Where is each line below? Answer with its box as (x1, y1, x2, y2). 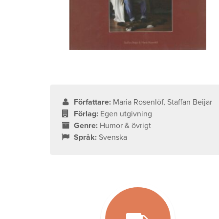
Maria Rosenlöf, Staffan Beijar (113, 97, 213, 108)
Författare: (74, 97, 111, 108)
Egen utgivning (100, 109, 153, 119)
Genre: (74, 121, 98, 131)
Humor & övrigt (100, 121, 152, 131)
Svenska (99, 132, 128, 143)
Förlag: (74, 109, 99, 119)
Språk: (74, 132, 97, 143)
